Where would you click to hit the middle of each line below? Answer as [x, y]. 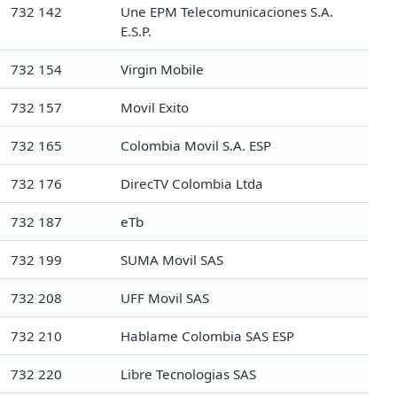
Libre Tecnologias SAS [188, 374]
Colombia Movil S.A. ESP [196, 145]
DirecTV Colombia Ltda [192, 183]
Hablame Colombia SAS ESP [207, 335]
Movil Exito [155, 107]
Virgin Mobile [162, 69]
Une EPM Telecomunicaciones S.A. [227, 11]
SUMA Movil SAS [172, 259]
